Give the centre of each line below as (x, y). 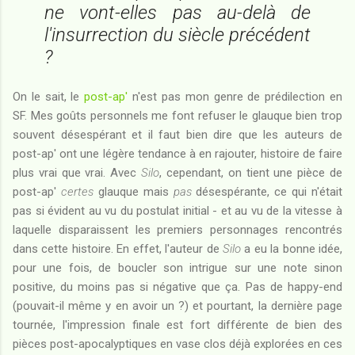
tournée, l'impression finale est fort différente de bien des (177, 324)
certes (77, 191)
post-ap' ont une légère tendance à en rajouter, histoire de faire (177, 153)
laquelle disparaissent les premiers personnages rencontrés (177, 229)
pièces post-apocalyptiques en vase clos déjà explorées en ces (177, 344)
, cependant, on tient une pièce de (251, 172)
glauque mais (133, 191)
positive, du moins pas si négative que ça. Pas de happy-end (177, 286)
